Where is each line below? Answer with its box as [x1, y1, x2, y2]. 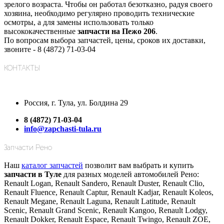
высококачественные [4, 26, 75, 35]
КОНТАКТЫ [4, 63, 40, 72]
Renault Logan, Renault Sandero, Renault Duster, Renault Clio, [4, 179, 204, 188]
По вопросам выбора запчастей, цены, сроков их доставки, [4, 35, 205, 44]
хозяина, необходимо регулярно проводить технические [4, 8, 194, 17]
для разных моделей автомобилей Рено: [61, 170, 199, 179]
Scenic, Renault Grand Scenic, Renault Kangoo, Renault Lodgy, [4, 206, 207, 215]
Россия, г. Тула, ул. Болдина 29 [24, 98, 128, 107]
